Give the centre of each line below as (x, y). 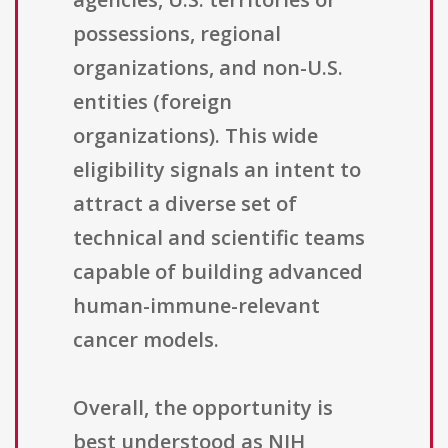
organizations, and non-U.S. (208, 68)
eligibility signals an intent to (217, 170)
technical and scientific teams (219, 238)
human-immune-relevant (196, 306)
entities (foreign (152, 102)
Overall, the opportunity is (203, 408)
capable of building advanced (218, 272)
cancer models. (146, 340)
